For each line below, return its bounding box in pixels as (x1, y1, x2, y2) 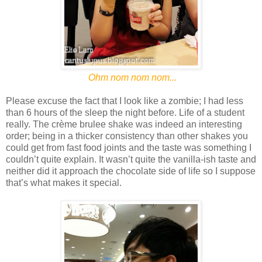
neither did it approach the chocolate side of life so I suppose (6, 166, 256, 176)
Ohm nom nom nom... (85, 72, 177, 82)
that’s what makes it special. (6, 177, 122, 188)
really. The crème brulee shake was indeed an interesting (6, 119, 242, 129)
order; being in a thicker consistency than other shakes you (6, 130, 248, 141)
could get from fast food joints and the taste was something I (6, 142, 251, 153)
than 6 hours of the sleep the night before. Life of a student (6, 107, 244, 118)
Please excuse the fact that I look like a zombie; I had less (6, 95, 243, 106)
